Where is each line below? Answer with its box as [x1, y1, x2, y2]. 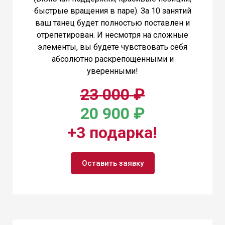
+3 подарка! [68, 123, 157, 142]
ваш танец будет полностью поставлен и [35, 18, 190, 28]
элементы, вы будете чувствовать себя [38, 42, 187, 52]
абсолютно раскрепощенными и [51, 54, 174, 64]
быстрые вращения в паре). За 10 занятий [34, 6, 191, 16]
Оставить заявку [81, 158, 144, 168]
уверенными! [87, 66, 138, 76]
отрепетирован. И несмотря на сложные [37, 30, 188, 40]
